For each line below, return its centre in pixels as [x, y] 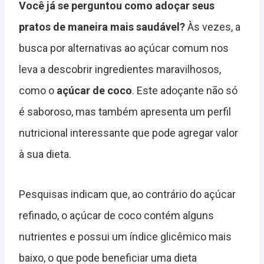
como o [38, 90]
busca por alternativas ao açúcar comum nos [124, 48]
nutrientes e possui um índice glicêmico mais [125, 237]
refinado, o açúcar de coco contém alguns [116, 215]
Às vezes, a [213, 27]
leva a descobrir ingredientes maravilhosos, [120, 69]
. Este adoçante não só [185, 90]
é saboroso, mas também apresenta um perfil [125, 112]
